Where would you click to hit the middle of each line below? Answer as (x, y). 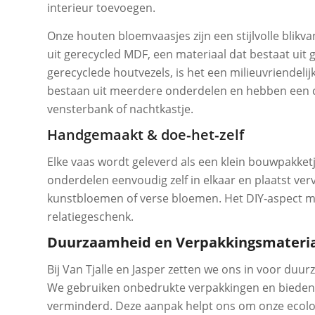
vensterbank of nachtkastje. (120, 109)
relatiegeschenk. (90, 216)
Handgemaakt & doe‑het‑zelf (146, 135)
